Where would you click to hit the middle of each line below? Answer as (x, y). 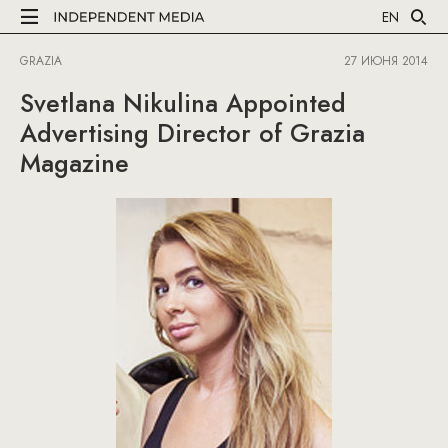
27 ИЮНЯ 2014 (386, 61)
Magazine (74, 163)
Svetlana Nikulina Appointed (183, 103)
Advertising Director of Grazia (192, 133)
